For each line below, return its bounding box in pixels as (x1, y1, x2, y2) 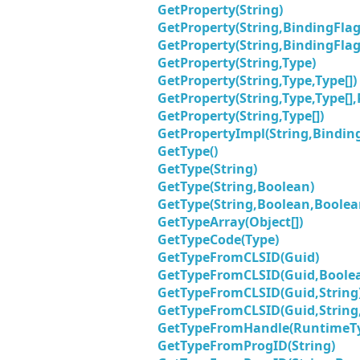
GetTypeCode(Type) (157, 231, 279, 248)
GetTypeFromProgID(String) (157, 337, 335, 354)
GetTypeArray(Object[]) (157, 213, 303, 231)
